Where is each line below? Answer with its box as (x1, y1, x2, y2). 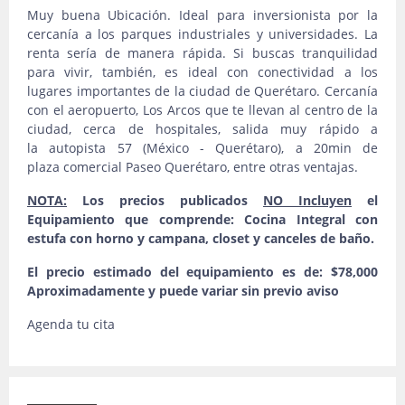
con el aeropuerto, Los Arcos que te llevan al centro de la (27, 101, 378, 118)
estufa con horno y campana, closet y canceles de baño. (27, 230, 374, 247)
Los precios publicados (67, 192, 263, 209)
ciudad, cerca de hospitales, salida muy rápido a (27, 120, 378, 137)
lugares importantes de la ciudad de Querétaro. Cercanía (27, 82, 378, 99)
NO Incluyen (263, 192, 352, 209)
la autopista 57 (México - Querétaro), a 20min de (27, 139, 378, 156)
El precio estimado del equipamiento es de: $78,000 (27, 263, 378, 280)
